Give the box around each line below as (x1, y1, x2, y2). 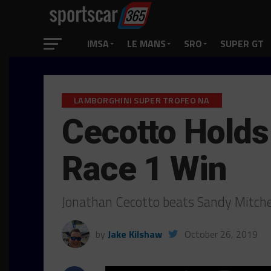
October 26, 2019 (184, 227, 258, 241)
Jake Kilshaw (108, 227, 162, 241)
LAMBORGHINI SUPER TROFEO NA (74, 94, 210, 107)
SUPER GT (220, 36, 264, 51)
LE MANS (127, 36, 166, 51)
